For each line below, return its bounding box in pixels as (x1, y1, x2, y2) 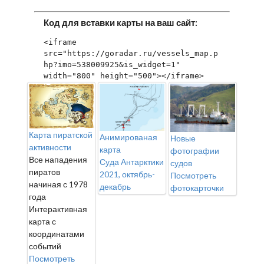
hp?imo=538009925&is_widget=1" (44, 60, 180, 69)
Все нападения (29, 154, 87, 164)
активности (29, 141, 71, 152)
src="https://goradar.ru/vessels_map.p (44, 48, 218, 58)
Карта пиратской (29, 129, 93, 140)
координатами (29, 228, 84, 239)
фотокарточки (170, 183, 224, 193)
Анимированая (100, 132, 157, 143)
